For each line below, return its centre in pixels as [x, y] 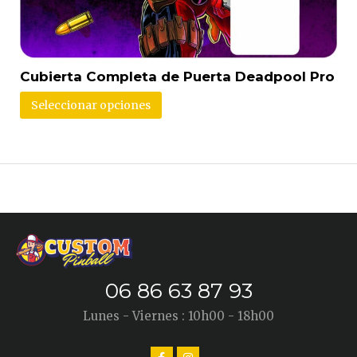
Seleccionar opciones [91, 105]
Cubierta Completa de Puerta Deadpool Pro [177, 76]
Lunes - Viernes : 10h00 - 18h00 [178, 316]
